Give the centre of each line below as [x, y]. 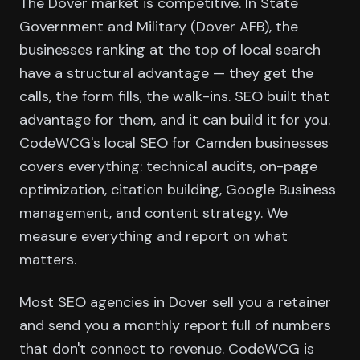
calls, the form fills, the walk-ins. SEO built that [174, 96]
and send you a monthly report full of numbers [175, 325]
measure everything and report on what [153, 236]
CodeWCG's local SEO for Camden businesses [174, 143]
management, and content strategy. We [153, 213]
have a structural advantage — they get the [166, 73]
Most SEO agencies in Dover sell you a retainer [175, 302]
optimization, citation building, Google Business [178, 190]
